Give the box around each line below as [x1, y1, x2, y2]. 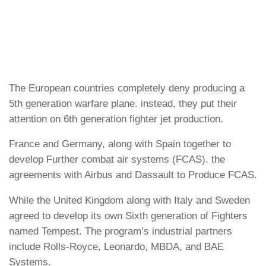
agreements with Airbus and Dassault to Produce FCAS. [9, 169, 257, 181]
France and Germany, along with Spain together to [9, 138, 231, 150]
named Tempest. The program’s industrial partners [9, 225, 232, 237]
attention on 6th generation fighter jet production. [9, 113, 229, 125]
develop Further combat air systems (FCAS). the [9, 154, 225, 166]
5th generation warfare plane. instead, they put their [9, 97, 237, 109]
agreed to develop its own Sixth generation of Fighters [9, 210, 248, 221]
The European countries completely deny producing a [9, 82, 245, 94]
